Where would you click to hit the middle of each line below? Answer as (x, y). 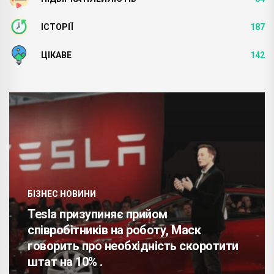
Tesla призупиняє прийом (98, 214)
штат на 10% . (65, 261)
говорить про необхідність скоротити (133, 246)
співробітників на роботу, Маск (114, 230)
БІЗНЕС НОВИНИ (62, 194)
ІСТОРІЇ (57, 27)
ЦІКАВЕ (56, 55)
